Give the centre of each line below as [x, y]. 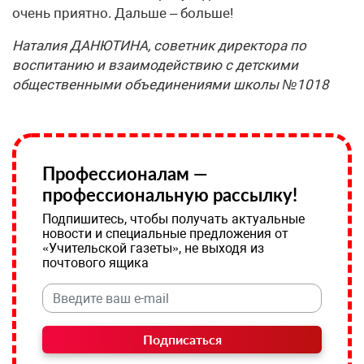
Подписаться [182, 340]
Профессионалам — [125, 174]
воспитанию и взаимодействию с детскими [155, 65]
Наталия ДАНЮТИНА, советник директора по [159, 46]
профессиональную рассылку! [170, 195]
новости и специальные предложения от [165, 234]
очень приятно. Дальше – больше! [123, 13]
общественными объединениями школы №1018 [171, 85]
